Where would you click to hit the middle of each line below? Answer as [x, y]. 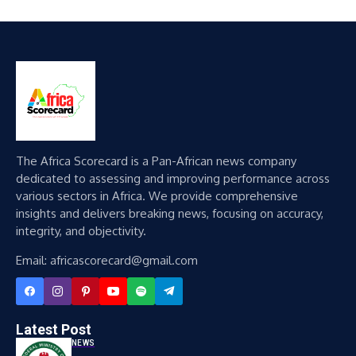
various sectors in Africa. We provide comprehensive [157, 196]
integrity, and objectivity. [81, 231]
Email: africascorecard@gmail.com [107, 260]
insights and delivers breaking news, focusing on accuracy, [170, 213]
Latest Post [54, 329]
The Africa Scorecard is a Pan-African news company [156, 161]
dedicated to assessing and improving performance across [173, 178]
